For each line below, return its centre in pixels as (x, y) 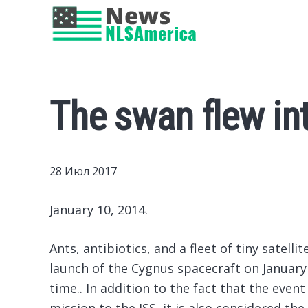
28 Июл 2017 (83, 171)
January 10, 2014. (99, 210)
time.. (66, 288)
